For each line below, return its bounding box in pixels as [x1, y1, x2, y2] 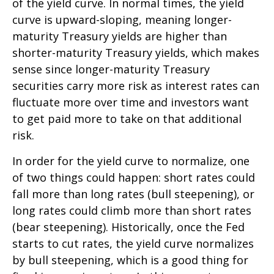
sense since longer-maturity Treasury [12, 62, 210, 76]
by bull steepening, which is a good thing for [12, 253, 248, 267]
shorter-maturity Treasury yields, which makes [12, 45, 259, 60]
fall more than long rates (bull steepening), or [12, 187, 254, 201]
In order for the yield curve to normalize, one [12, 154, 250, 168]
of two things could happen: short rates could [12, 170, 255, 185]
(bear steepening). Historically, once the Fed [12, 220, 245, 234]
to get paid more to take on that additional [12, 111, 242, 126]
